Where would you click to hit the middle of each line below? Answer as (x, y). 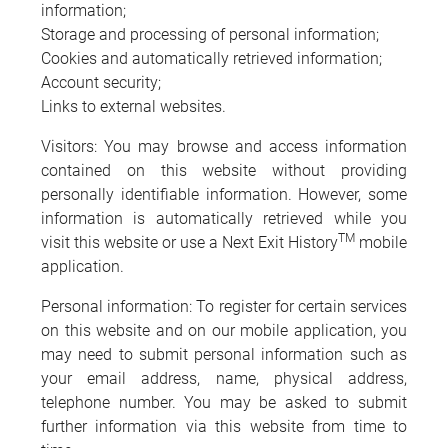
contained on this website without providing (224, 170)
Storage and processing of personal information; (210, 34)
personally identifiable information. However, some (224, 194)
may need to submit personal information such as (224, 354)
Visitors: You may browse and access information (224, 146)
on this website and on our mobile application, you (224, 330)
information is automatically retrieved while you (224, 218)
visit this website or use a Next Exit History (189, 242)
